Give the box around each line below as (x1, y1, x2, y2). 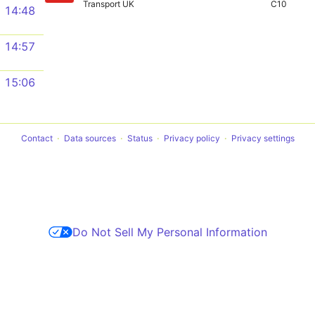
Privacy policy (163, 133, 220, 143)
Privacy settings (231, 133, 295, 143)
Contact (20, 133, 53, 143)
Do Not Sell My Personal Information (72, 225, 267, 239)
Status (127, 133, 153, 143)
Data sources (63, 133, 116, 143)
